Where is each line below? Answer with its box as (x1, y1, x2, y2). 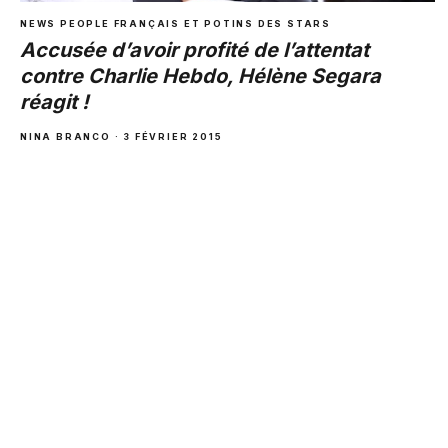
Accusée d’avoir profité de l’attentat (20, 37, 369, 62)
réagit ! (20, 89, 89, 114)
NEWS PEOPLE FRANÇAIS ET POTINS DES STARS (20, 17, 331, 29)
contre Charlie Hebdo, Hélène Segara (20, 63, 381, 88)
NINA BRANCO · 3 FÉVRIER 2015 (20, 130, 223, 142)
